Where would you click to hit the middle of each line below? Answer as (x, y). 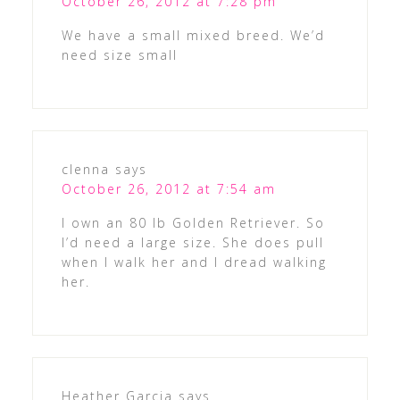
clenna (85, 169)
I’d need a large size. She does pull (192, 242)
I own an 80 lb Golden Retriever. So (193, 222)
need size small (119, 54)
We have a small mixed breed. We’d (193, 35)
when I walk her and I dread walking (194, 262)
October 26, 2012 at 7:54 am (168, 188)
